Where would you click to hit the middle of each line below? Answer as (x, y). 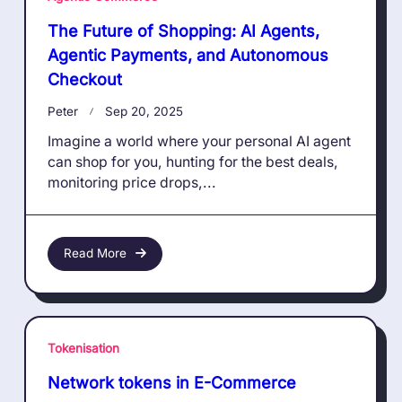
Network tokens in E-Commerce (172, 382)
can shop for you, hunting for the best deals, (193, 162)
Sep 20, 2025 (144, 111)
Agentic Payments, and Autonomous (188, 55)
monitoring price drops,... (132, 182)
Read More (95, 253)
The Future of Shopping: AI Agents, (184, 31)
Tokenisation (83, 348)
